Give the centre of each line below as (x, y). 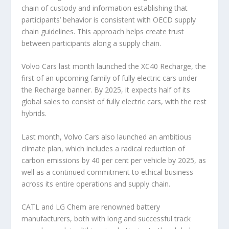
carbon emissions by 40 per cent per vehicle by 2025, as (114, 160)
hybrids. (34, 113)
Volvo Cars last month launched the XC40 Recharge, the (114, 66)
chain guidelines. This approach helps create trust (103, 31)
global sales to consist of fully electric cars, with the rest (114, 102)
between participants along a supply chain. (91, 43)
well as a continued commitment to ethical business (108, 172)
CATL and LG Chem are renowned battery (91, 207)
